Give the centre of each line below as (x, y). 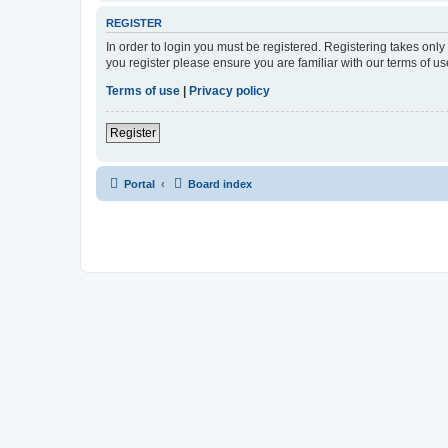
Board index (220, 183)
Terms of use (143, 90)
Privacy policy (229, 90)
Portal (139, 183)
